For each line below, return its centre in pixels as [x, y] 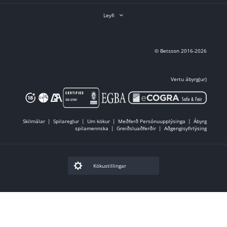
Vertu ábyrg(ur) [189, 79]
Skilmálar [34, 121]
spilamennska [92, 128]
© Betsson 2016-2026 [181, 51]
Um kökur [99, 121]
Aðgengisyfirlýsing [185, 128]
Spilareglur [66, 121]
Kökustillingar [110, 166]
